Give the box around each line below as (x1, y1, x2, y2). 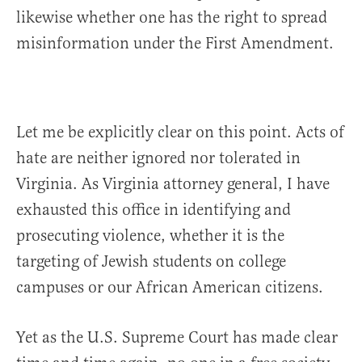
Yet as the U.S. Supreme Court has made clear (16, 327, 338, 348)
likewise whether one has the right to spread (16, 7, 327, 28)
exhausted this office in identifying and (16, 200, 291, 221)
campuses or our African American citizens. (16, 277, 323, 298)
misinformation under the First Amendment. (16, 33, 334, 54)
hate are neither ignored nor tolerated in (16, 148, 301, 169)
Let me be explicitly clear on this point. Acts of (16, 122, 344, 143)
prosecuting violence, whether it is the (16, 225, 284, 246)
